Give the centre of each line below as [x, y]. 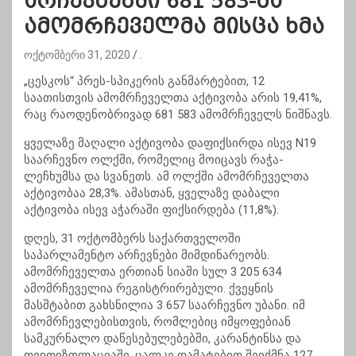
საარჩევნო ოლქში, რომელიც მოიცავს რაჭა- [154, 160]
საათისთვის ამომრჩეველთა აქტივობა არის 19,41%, [173, 98]
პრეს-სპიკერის [121, 81]
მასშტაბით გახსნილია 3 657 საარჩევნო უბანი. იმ [164, 306]
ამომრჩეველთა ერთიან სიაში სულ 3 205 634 [153, 272]
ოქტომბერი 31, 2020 [77, 55]
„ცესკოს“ [50, 81]
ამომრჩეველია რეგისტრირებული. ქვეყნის [149, 289]
